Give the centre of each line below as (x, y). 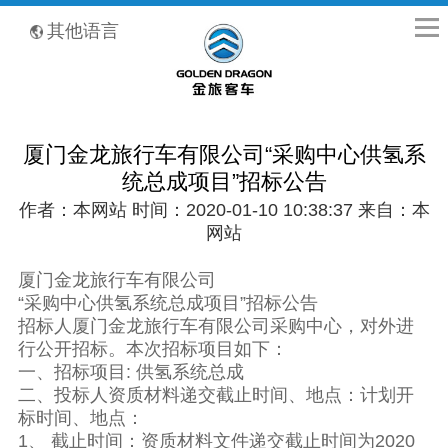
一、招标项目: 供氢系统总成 (130, 372)
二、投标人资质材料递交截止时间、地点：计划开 (215, 395)
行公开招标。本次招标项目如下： (152, 349)
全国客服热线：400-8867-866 (65, 17)
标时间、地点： (80, 418)
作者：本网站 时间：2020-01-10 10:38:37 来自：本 (224, 210)
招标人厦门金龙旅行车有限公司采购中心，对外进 (215, 326)
